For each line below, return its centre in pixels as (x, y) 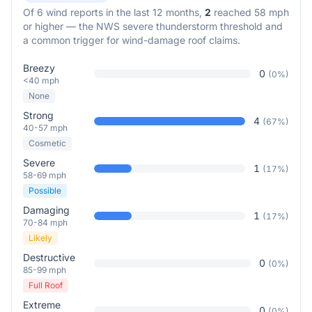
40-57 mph (45, 128)
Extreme (42, 305)
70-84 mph (45, 223)
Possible (45, 190)
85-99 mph (45, 270)
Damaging (46, 210)
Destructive (49, 257)
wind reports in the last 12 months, (123, 12)
